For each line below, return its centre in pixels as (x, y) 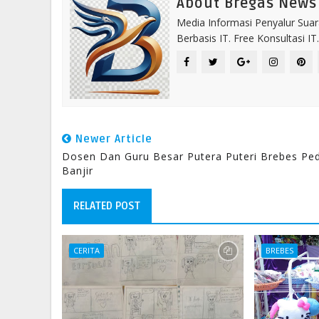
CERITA (87, 250)
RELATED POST (107, 206)
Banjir (78, 171)
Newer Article (112, 139)
